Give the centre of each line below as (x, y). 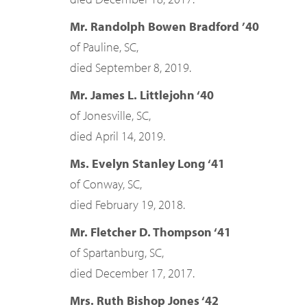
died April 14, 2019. (118, 136)
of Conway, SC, (106, 184)
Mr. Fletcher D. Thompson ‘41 (150, 232)
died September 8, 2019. (131, 67)
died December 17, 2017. (132, 273)
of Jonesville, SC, (110, 115)
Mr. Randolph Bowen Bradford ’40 (164, 26)
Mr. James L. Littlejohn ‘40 (142, 95)
